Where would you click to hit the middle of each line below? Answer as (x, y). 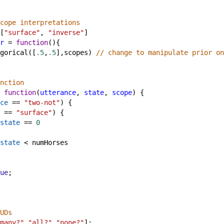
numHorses (50, 142)
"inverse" (66, 32)
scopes (76, 52)
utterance (58, 92)
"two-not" (42, 102)
